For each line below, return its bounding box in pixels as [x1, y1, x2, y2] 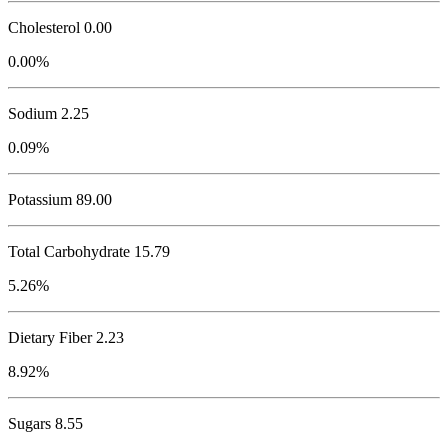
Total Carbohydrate [8, 243, 130, 261]
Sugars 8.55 [8, 415, 83, 433]
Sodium [8, 105, 57, 123]
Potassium [8, 191, 72, 209]
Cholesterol [8, 19, 80, 37]
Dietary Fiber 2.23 [8, 329, 124, 347]
